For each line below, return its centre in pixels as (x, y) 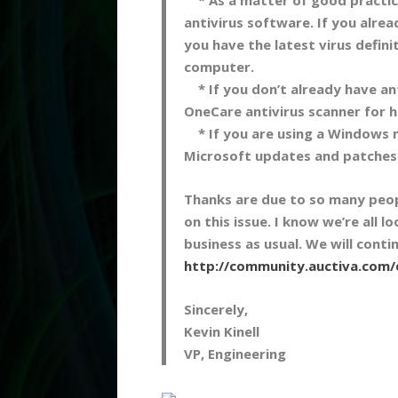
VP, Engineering (235, 353)
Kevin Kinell (222, 331)
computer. (219, 66)
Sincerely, (216, 309)
